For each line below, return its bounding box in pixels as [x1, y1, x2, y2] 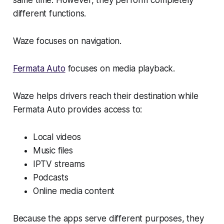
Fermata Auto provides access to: [12, 104, 142, 115]
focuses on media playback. [65, 63, 175, 74]
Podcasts [32, 172, 68, 183]
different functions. [12, 8, 86, 19]
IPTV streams [32, 159, 85, 169]
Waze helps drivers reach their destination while [12, 91, 198, 101]
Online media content [32, 186, 115, 196]
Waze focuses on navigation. [12, 36, 122, 46]
